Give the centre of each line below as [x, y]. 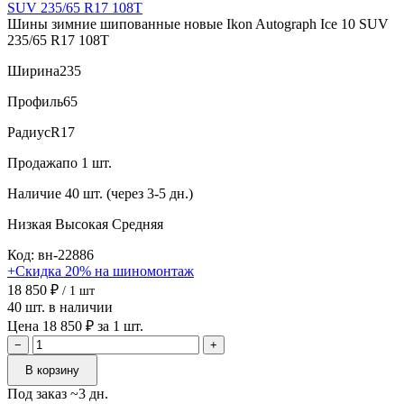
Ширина [33, 70]
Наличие [34, 193]
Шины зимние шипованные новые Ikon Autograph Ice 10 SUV [198, 23]
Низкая [31, 224]
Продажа [35, 162]
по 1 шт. [87, 162]
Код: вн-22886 [50, 254]
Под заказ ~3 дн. [58, 393]
